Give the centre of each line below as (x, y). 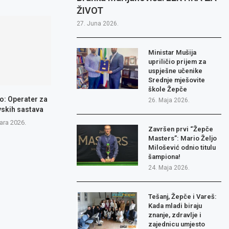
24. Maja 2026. (169, 168)
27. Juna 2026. (98, 24)
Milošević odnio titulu (182, 148)
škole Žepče (168, 89)
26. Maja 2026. (169, 100)
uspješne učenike (176, 71)
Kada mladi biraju (175, 206)
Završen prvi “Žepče (181, 129)
